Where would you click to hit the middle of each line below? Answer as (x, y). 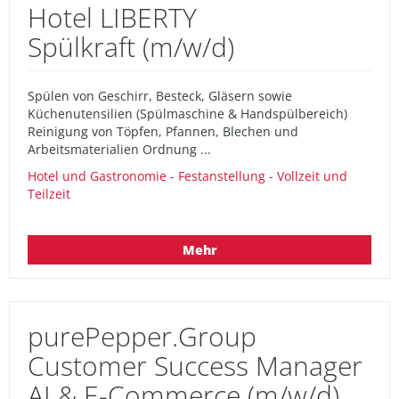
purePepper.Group (142, 336)
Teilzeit (49, 193)
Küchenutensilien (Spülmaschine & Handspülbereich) (187, 113)
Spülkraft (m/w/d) (131, 46)
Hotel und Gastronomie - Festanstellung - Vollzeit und (187, 175)
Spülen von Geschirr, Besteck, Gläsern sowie (160, 95)
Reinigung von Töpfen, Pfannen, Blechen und (163, 131)
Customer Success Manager (195, 365)
